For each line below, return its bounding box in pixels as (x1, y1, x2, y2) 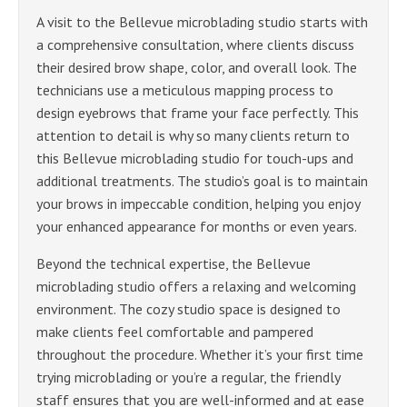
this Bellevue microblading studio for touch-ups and (36, 148, 353, 167)
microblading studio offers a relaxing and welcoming (36, 276, 356, 295)
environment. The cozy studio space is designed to (36, 299, 341, 318)
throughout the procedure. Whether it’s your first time (36, 344, 363, 363)
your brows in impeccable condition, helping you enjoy (36, 194, 360, 213)
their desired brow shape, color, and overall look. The (36, 57, 357, 76)
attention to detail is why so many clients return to (36, 125, 350, 144)
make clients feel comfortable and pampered (36, 322, 313, 341)
